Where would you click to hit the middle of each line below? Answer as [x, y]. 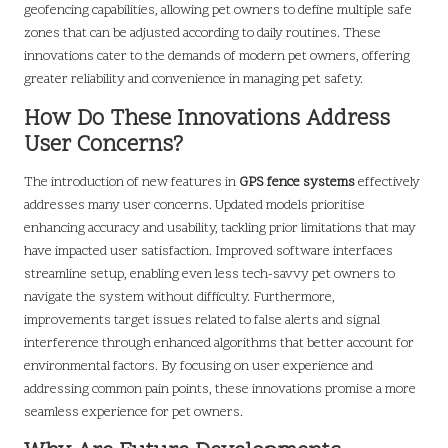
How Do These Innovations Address [207, 119]
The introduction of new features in [131, 182]
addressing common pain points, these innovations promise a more [220, 389]
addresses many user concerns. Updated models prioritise [194, 205]
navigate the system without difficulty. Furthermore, [179, 297]
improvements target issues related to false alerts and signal [202, 320]
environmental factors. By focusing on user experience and [198, 366]
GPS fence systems [297, 182]
